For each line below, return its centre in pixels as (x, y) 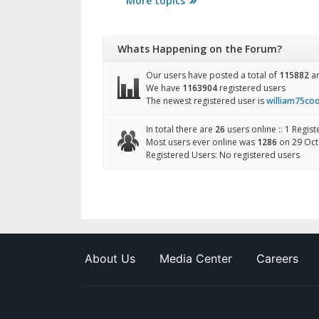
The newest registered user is (206, 101)
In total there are (181, 130)
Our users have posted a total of (213, 75)
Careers (277, 259)
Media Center (196, 259)
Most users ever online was (202, 142)
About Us (110, 259)
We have (164, 88)
